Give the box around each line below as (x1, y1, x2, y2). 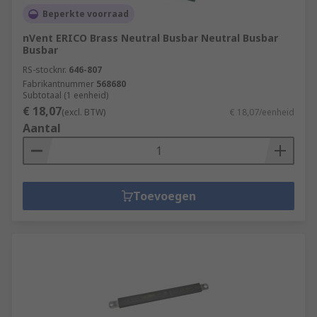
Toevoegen (132, 188, 196, 204)
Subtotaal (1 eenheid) (23, 89, 108, 101)
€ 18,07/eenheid (230, 106, 294, 118)
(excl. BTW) (62, 106, 105, 118)
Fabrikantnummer (23, 78, 94, 90)
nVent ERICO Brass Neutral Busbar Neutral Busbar (23, 31, 278, 45)
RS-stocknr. (23, 64, 67, 76)
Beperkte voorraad (42, 8, 129, 20)
